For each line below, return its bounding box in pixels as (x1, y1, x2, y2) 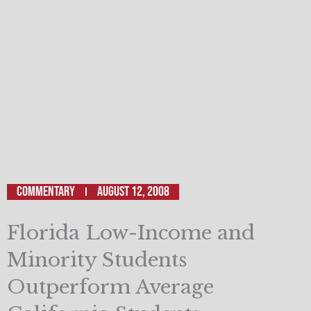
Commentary (17, 183, 75, 200)
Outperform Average (7, 274, 214, 299)
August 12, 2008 (97, 183, 169, 200)
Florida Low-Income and (7, 220, 255, 245)
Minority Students (7, 247, 187, 272)
